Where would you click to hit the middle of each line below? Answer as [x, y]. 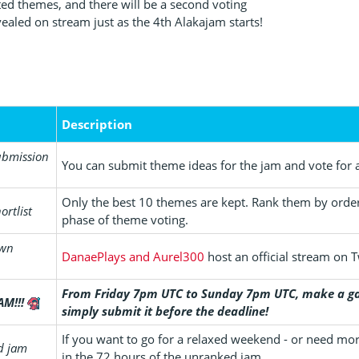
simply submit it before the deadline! [165, 311]
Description [97, 124]
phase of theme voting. [125, 219]
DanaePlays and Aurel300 [133, 256]
